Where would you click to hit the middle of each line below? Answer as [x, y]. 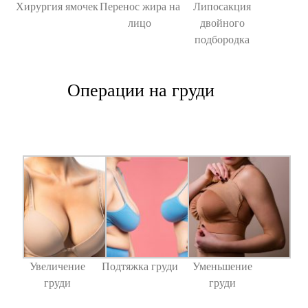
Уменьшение [222, 266]
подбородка [222, 39]
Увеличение [57, 266]
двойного [222, 23]
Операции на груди [141, 90]
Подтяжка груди [140, 266]
